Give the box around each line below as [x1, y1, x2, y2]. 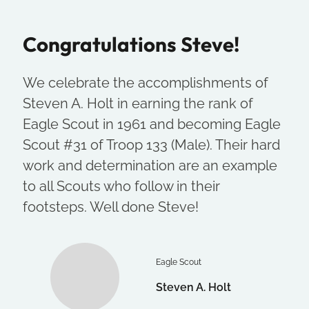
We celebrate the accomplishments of [22, 74, 268, 92]
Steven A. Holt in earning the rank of [22, 95, 253, 112]
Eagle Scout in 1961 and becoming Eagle [22, 116, 281, 133]
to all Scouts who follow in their [22, 178, 220, 195]
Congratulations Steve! [22, 31, 239, 57]
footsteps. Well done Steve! [22, 199, 199, 216]
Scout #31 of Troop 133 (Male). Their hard [22, 137, 280, 154]
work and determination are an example [22, 157, 277, 175]
